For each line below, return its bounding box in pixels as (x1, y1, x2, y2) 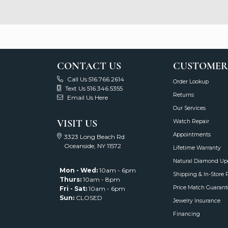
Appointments (173, 131, 211, 138)
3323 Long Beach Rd (64, 133, 125, 141)
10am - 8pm (81, 176, 120, 184)
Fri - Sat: (60, 185, 87, 193)
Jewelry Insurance (173, 197, 220, 205)
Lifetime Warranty (173, 145, 221, 152)
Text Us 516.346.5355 (65, 84, 123, 93)
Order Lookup (173, 78, 209, 85)
